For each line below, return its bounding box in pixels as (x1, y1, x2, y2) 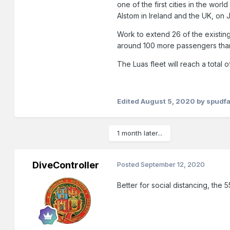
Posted (117, 160, 141, 169)
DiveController (32, 160, 100, 171)
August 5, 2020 (141, 97, 196, 106)
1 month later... (117, 129, 163, 138)
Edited (117, 97, 141, 106)
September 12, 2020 (141, 160, 205, 169)
